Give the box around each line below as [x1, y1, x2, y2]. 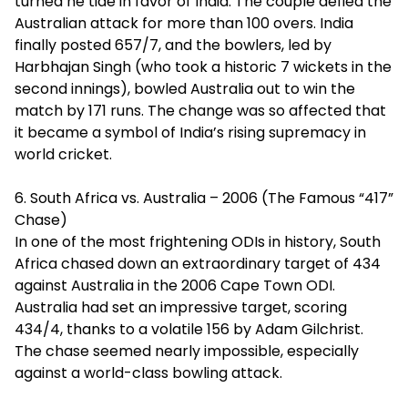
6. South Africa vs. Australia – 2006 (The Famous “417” [15, 188, 393, 209]
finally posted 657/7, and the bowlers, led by [15, 35, 331, 56]
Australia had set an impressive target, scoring [15, 297, 347, 318]
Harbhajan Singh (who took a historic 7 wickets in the [15, 56, 392, 77]
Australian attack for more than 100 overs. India [15, 13, 353, 34]
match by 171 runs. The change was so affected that [15, 100, 386, 121]
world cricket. [15, 144, 112, 165]
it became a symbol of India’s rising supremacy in [15, 122, 366, 143]
